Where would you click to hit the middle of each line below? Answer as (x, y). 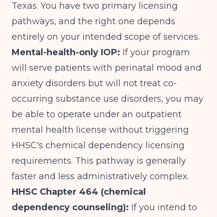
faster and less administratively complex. (100, 176)
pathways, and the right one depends (93, 21)
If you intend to (163, 207)
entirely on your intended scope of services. (106, 37)
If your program (155, 52)
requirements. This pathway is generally (99, 161)
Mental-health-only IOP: (66, 52)
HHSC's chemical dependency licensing (98, 145)
